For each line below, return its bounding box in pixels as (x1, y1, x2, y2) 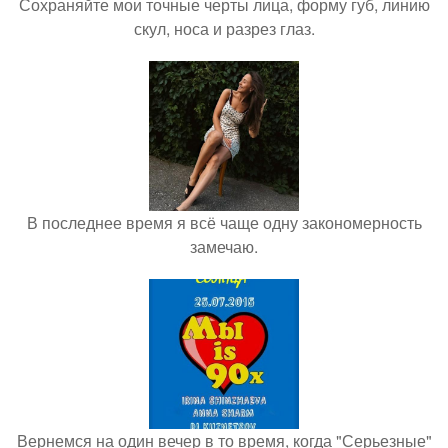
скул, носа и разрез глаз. (133, 17, 315, 40)
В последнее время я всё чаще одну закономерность (26, 211, 422, 234)
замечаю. (190, 235, 258, 258)
